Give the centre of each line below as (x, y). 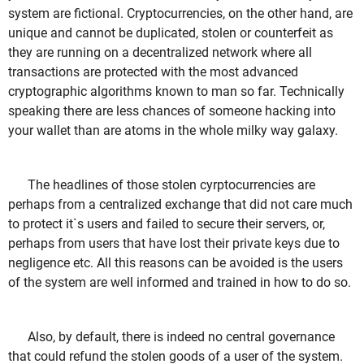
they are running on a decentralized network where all (160, 53)
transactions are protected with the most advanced (153, 72)
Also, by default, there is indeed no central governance (181, 337)
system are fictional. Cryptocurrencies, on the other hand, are (180, 14)
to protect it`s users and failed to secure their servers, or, (167, 224)
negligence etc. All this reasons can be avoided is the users (175, 263)
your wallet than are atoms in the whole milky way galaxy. (175, 131)
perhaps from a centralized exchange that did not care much (180, 205)
